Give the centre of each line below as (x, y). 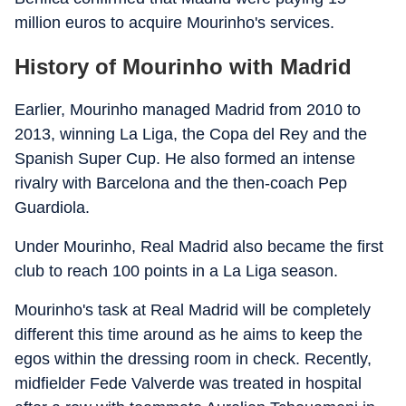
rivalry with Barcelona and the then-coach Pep (181, 183)
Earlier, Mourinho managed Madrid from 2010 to (188, 110)
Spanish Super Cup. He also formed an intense (185, 159)
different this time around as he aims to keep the (188, 334)
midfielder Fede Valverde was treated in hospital (188, 383)
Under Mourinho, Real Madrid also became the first (199, 246)
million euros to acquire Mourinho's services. (174, 23)
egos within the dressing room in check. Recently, (193, 359)
